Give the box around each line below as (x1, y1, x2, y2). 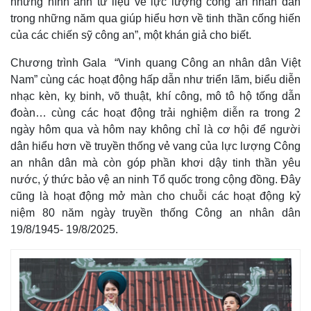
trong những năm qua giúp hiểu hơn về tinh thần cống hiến (10, 12, 301, 24)
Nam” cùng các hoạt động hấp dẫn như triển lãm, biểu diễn (10, 73, 301, 85)
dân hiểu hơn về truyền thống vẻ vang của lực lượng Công (10, 140, 301, 152)
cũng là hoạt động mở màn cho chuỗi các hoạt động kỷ (10, 190, 301, 202)
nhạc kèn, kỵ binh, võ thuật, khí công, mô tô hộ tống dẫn (10, 90, 301, 102)
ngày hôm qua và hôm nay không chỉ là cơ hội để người (10, 123, 301, 135)
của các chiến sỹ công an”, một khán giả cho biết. (10, 28, 251, 41)
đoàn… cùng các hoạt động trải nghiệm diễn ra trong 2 (10, 106, 301, 119)
